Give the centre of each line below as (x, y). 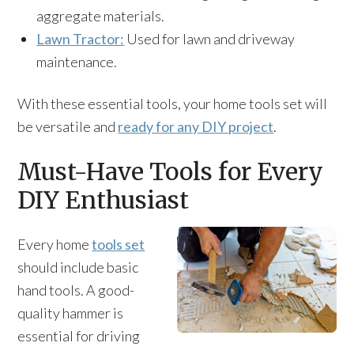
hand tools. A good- (76, 290)
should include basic (78, 267)
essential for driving (79, 336)
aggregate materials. (101, 16)
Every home (55, 244)
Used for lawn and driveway (210, 39)
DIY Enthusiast (104, 200)
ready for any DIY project (196, 126)
